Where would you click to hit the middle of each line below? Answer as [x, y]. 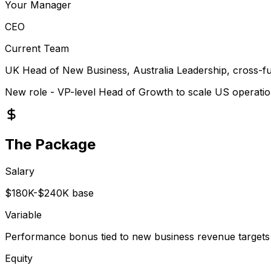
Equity [19, 258]
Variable [23, 214]
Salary [20, 171]
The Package [50, 144]
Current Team [37, 48]
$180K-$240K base [49, 193]
